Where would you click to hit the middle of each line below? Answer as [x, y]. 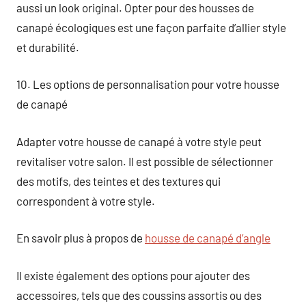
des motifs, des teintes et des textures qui [119, 181]
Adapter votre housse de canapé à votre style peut [139, 141]
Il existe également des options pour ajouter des [133, 275]
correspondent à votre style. [86, 200]
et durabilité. [48, 47]
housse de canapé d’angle [208, 238]
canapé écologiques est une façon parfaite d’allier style [151, 27]
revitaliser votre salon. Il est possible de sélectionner [145, 161]
